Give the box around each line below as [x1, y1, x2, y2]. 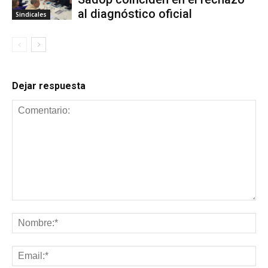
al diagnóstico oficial [78, 6, 195, 21]
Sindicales [16, 10, 47, 19]
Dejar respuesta [12, 80, 86, 92]
